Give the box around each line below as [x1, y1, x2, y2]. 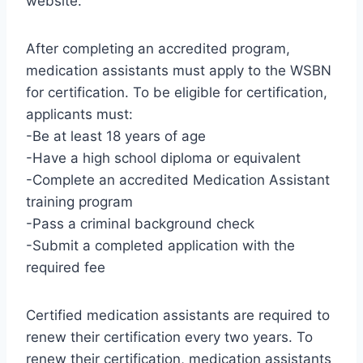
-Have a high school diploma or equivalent [26, 150, 301, 167]
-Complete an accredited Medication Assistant [26, 172, 330, 189]
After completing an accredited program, [26, 41, 290, 58]
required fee [26, 259, 105, 276]
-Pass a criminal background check [26, 216, 254, 233]
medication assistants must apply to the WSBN [26, 62, 331, 79]
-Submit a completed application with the [26, 237, 295, 254]
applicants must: [26, 106, 133, 123]
